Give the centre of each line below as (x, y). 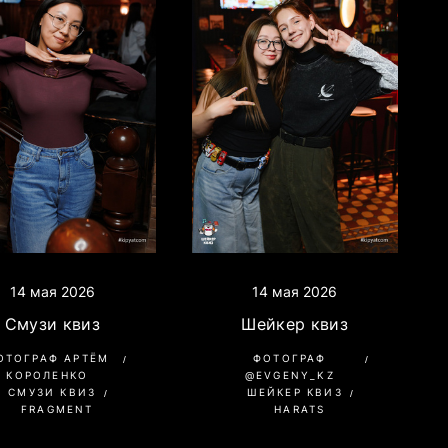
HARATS (300, 408)
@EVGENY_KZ (289, 374)
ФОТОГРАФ (289, 357)
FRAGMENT (57, 408)
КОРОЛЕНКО (47, 374)
